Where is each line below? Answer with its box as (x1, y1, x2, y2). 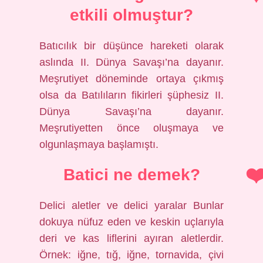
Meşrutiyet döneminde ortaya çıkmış (39, 73, 224, 85)
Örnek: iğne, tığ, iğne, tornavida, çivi (39, 249, 224, 261)
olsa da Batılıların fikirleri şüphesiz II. (39, 89, 224, 101)
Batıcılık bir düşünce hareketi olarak (39, 40, 224, 52)
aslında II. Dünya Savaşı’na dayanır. (39, 56, 224, 68)
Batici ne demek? (63, 166, 200, 184)
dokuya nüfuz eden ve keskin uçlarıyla (39, 216, 224, 228)
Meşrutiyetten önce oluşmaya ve (39, 122, 224, 134)
